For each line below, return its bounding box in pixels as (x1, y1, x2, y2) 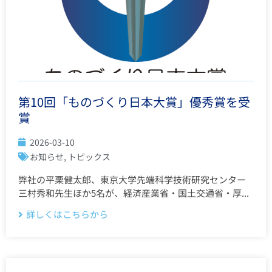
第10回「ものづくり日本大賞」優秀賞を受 (18, 93, 250, 111)
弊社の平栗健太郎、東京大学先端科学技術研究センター (18, 173, 246, 186)
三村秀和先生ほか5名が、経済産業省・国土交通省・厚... (18, 186, 249, 200)
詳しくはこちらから (26, 208, 108, 221)
